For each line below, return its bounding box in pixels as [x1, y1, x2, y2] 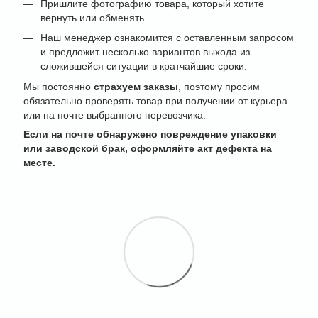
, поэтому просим [178, 80, 260, 92]
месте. [23, 156, 55, 168]
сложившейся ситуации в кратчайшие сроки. [40, 60, 247, 72]
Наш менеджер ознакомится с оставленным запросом [40, 32, 294, 44]
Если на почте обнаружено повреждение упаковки [23, 128, 277, 140]
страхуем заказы [94, 80, 178, 92]
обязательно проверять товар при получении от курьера [23, 94, 287, 106]
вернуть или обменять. [40, 11, 147, 23]
